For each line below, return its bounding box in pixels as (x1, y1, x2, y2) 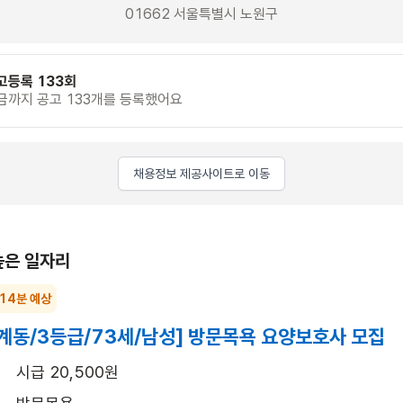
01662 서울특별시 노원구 (125, 4, 278, 22)
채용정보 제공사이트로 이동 (133, 166, 270, 181)
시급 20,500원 (16, 362, 119, 381)
